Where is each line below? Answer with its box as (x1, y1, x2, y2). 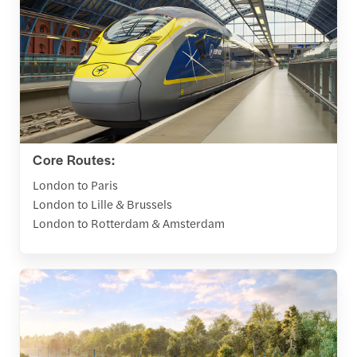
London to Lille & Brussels (33, 195, 172, 213)
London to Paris (33, 176, 118, 194)
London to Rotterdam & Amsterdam (33, 214, 225, 232)
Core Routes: (33, 150, 116, 170)
